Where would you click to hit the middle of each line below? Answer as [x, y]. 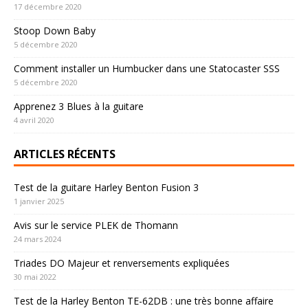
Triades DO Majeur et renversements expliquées [122, 263]
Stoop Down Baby [55, 31]
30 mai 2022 [35, 277]
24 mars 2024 [37, 239]
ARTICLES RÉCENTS [65, 154]
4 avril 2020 [34, 120]
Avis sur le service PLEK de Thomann [96, 225]
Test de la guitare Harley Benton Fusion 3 [106, 188]
